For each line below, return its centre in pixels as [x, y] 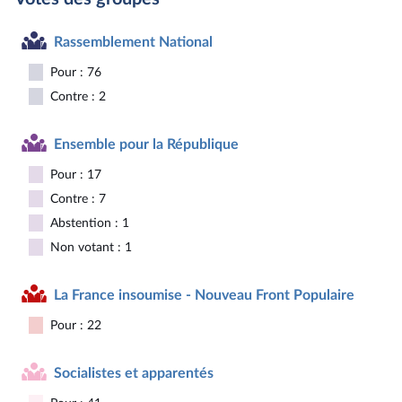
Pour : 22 [76, 325]
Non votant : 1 [91, 247]
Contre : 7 [78, 199]
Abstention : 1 [90, 223]
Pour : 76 [76, 72]
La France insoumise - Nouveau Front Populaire [204, 295]
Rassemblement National [133, 42]
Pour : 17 [76, 175]
